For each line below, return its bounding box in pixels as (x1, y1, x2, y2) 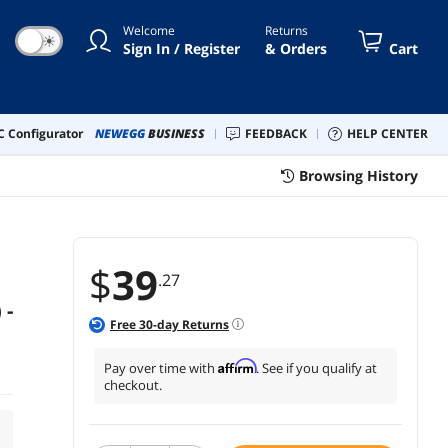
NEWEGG (95, 124, 145, 142)
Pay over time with (104, 358, 218, 377)
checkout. (104, 375, 162, 394)
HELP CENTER (356, 124, 428, 142)
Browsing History (299, 165, 418, 185)
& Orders (265, 38, 327, 58)
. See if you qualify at (256, 358, 377, 377)
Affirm (218, 357, 256, 374)
